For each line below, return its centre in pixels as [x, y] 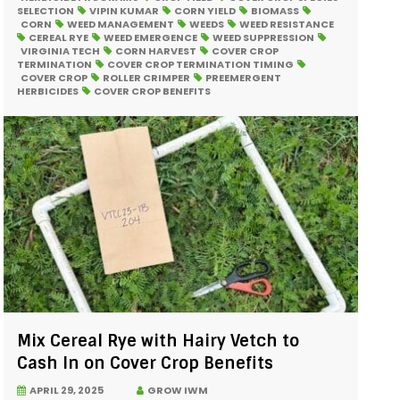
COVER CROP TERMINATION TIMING [201, 65]
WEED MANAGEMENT [121, 25]
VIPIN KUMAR [125, 11]
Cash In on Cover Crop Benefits [146, 364]
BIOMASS [275, 11]
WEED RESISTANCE [287, 25]
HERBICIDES [48, 92]
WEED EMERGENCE [151, 38]
